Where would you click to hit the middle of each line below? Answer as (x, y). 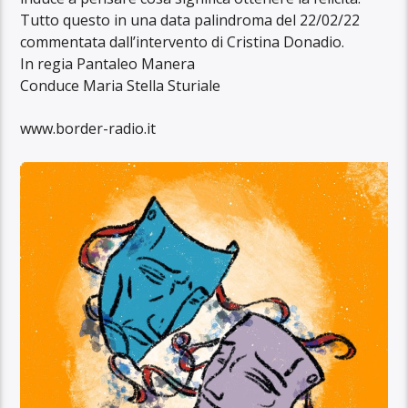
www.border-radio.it (88, 128)
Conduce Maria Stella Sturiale (121, 86)
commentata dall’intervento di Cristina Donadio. (183, 42)
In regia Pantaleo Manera (108, 64)
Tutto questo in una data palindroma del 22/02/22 (190, 20)
